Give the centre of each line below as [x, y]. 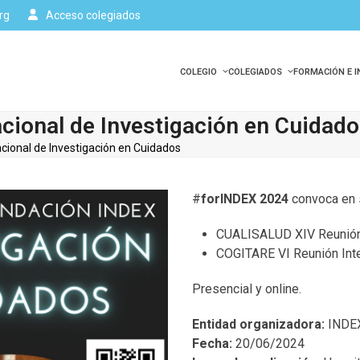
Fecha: [212, 344]
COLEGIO [199, 72]
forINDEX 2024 [246, 199]
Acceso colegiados [94, 15]
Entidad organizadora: [258, 324]
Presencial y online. [247, 289]
